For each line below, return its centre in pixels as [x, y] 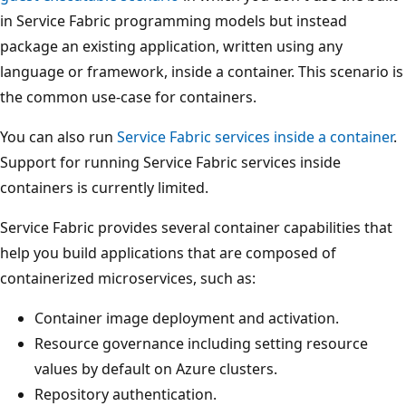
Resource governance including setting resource [201, 344]
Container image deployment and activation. [187, 319]
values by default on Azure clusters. [156, 369]
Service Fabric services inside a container [255, 137]
